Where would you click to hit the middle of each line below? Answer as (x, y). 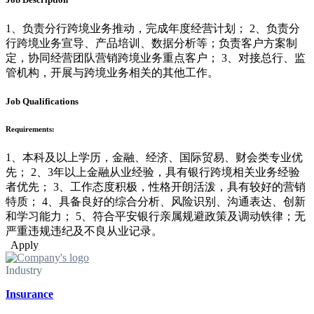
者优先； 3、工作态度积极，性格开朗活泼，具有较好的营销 (156, 186)
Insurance (29, 294)
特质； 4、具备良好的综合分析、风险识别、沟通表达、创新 (156, 201)
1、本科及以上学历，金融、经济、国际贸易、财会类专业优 (154, 157)
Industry (24, 270)
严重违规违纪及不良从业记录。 (84, 231)
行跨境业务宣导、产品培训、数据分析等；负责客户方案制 (151, 43)
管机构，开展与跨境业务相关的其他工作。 (112, 72)
